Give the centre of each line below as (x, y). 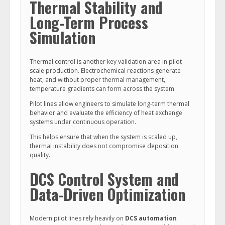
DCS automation (151, 218)
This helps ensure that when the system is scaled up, (103, 137)
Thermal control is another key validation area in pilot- (107, 62)
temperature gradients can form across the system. (103, 89)
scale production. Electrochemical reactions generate (105, 71)
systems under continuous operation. (83, 122)
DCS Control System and (104, 179)
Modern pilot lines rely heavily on (77, 218)
